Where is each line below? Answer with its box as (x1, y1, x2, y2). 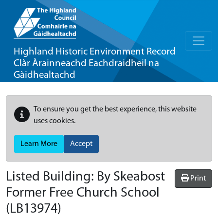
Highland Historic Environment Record (14, 47, 176, 57)
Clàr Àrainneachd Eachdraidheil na (14, 58, 159, 69)
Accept (70, 140, 92, 148)
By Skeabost (97, 170, 165, 184)
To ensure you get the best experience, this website (34, 106, 197, 113)
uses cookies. (34, 117, 75, 125)
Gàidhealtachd (14, 70, 75, 80)
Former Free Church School (6, 186, 160, 200)
